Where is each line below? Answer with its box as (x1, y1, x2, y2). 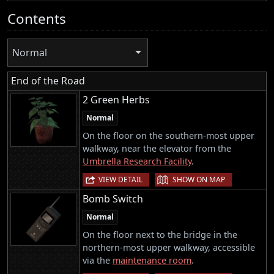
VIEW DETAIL (98, 174, 143, 185)
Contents (7, 9, 66, 28)
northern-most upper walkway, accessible (83, 242, 255, 254)
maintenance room (113, 254, 191, 267)
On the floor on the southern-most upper (83, 130, 254, 142)
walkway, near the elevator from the (83, 143, 231, 155)
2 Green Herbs (83, 93, 150, 107)
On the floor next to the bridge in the (83, 229, 237, 241)
